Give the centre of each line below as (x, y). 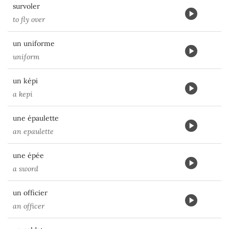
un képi (25, 81)
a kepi (23, 94)
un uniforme (34, 43)
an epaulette (33, 131)
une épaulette (36, 118)
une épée (28, 155)
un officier (30, 193)
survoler (26, 6)
